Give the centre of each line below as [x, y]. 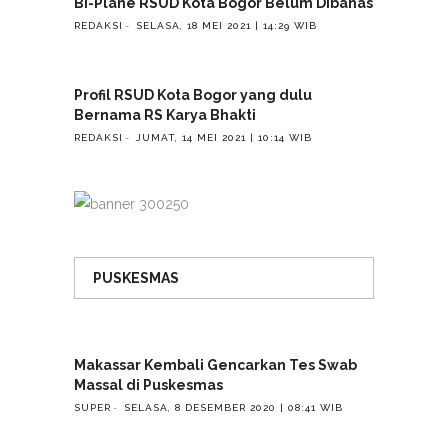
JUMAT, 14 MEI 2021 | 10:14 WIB [224, 137]
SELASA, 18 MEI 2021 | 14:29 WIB [226, 25]
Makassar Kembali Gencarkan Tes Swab [215, 365]
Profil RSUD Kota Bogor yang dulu [193, 95]
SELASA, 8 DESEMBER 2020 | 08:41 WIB [233, 407]
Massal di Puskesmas [148, 385]
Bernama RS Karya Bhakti [165, 115]
